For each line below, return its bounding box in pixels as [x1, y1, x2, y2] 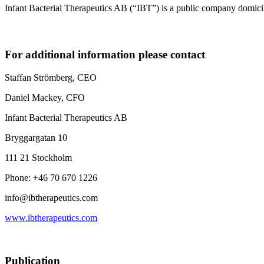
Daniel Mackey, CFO [5, 92, 85, 103]
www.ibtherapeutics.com [5, 212, 97, 223]
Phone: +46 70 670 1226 [5, 172, 97, 183]
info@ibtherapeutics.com [5, 192, 98, 203]
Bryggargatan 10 [5, 132, 67, 143]
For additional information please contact [5, 48, 205, 61]
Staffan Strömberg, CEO [5, 72, 97, 82]
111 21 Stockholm [5, 152, 72, 163]
